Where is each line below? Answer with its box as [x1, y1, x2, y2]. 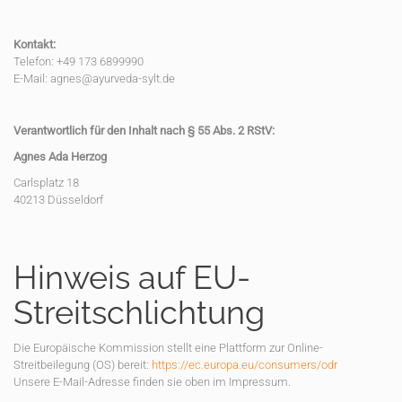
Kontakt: [13, 38, 56, 51]
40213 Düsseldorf [13, 193, 103, 206]
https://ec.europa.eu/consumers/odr [152, 358, 337, 371]
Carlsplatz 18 [13, 176, 79, 189]
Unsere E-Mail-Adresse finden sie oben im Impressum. [13, 375, 291, 389]
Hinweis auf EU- [13, 258, 250, 296]
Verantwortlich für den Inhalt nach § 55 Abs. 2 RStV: [13, 124, 275, 137]
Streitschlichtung [13, 293, 265, 331]
